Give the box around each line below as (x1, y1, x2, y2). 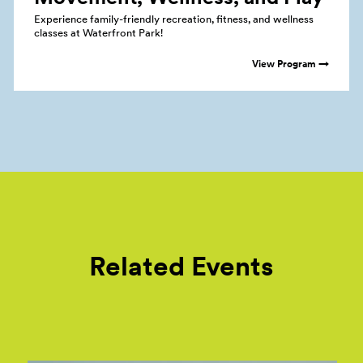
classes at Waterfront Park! (33, 26, 163, 40)
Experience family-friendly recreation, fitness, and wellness (33, 12, 314, 26)
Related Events (89, 249, 274, 282)
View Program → (252, 58, 330, 70)
